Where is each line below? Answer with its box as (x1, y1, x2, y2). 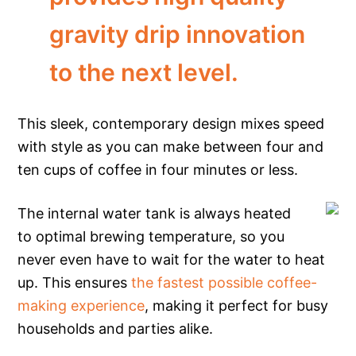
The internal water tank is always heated (17, 204, 292, 222)
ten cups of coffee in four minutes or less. (17, 161, 299, 178)
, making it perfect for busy (145, 296, 329, 314)
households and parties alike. (17, 319, 214, 337)
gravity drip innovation (49, 19, 306, 48)
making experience (17, 296, 145, 314)
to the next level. (49, 57, 239, 87)
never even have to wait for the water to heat (17, 250, 326, 268)
